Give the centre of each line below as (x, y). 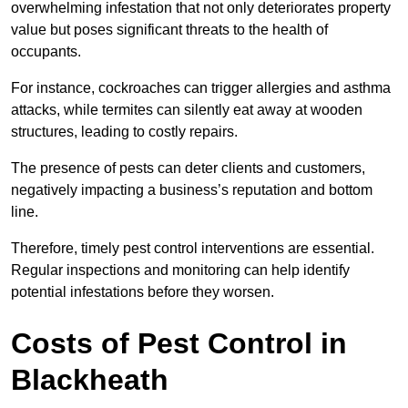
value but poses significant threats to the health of (169, 30)
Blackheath (90, 380)
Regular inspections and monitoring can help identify (180, 270)
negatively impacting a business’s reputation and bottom (192, 190)
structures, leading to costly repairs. (126, 132)
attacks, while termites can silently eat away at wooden (187, 110)
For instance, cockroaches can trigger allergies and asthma (201, 88)
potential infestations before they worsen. (143, 292)
